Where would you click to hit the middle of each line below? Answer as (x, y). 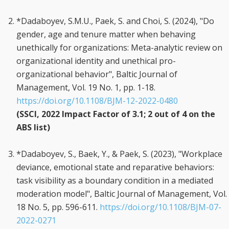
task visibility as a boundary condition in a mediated (115, 180)
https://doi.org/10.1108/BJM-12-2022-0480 (97, 101)
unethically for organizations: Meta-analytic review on (119, 48)
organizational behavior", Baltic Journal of (97, 74)
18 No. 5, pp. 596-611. (58, 207)
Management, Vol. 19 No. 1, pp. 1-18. (86, 87)
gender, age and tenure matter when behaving (106, 34)
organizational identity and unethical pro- (96, 61)
